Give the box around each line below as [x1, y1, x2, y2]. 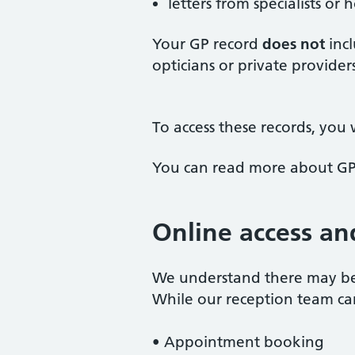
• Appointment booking [152, 333, 324, 351]
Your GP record [152, 35, 262, 53]
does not [262, 35, 325, 53]
